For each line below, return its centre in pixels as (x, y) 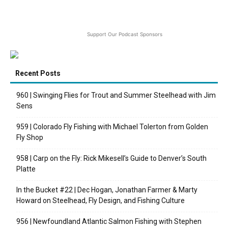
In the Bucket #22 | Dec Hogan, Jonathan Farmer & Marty (107, 190)
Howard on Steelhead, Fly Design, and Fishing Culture (101, 200)
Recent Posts (38, 73)
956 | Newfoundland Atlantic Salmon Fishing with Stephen (109, 221)
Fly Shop (30, 137)
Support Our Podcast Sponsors (125, 34)
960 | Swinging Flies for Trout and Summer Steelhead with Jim (116, 95)
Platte (26, 169)
